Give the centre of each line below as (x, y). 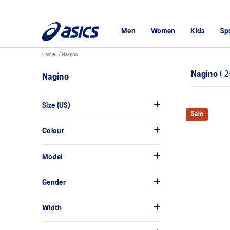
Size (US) (56, 106)
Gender (54, 183)
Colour (53, 131)
